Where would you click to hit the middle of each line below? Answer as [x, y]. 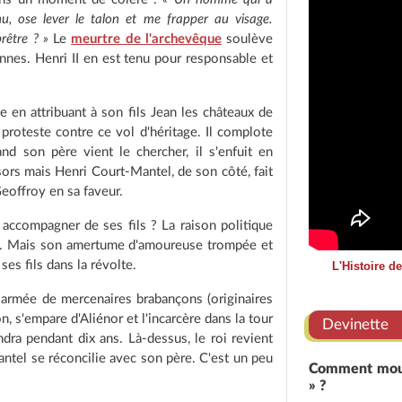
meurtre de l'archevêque [146, 39]
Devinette [355, 324]
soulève [247, 39]
